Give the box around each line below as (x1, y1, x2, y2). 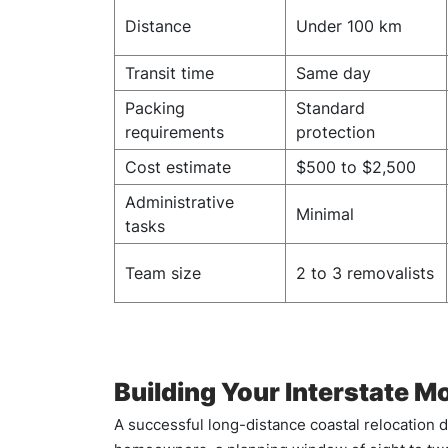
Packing (125, 98, 185, 118)
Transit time (125, 63, 214, 83)
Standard (296, 98, 365, 118)
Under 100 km (296, 16, 402, 36)
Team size (125, 263, 201, 283)
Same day (296, 63, 371, 83)
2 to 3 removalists (296, 263, 434, 283)
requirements (125, 122, 224, 142)
